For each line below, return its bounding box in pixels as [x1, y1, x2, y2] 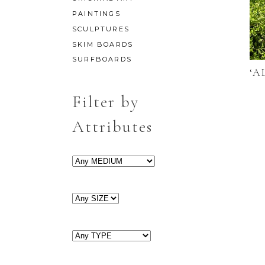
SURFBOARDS [72, 55, 132, 64]
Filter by [72, 92, 139, 112]
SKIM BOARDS [72, 40, 134, 49]
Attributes [72, 117, 153, 137]
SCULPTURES [72, 25, 130, 33]
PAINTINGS [72, 9, 121, 18]
